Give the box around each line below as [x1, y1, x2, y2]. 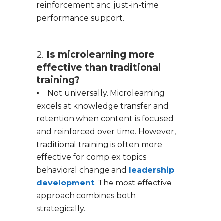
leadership [129, 165, 174, 175]
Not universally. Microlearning [47, 88, 165, 98]
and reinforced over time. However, [37, 126, 176, 136]
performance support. [37, 13, 124, 23]
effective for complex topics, [37, 152, 147, 162]
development [37, 178, 94, 187]
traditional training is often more [37, 139, 162, 149]
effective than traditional [37, 61, 161, 73]
